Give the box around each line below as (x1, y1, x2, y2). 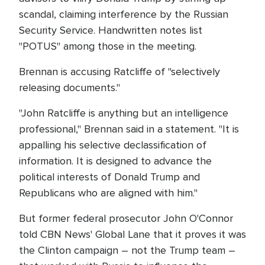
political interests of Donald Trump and (19, 170, 200, 183)
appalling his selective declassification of (19, 138, 206, 151)
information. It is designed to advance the (19, 154, 212, 167)
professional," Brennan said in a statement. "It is (19, 122, 239, 135)
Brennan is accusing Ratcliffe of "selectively (19, 65, 220, 78)
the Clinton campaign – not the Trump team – (19, 244, 235, 257)
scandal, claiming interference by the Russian (19, 8, 228, 21)
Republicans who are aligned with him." (19, 186, 198, 199)
